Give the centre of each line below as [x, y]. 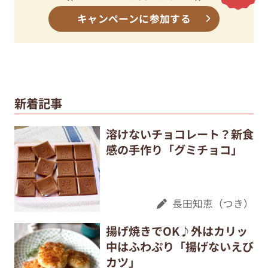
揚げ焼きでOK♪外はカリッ [176, 231]
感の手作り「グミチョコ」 [174, 149]
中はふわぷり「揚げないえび [179, 247]
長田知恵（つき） [213, 204]
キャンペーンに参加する [134, 19]
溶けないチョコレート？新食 [179, 134]
